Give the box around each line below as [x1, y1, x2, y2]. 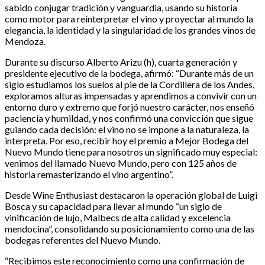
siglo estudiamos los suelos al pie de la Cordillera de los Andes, [5, 79, 254, 91]
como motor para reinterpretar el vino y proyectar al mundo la [5, 13, 253, 25]
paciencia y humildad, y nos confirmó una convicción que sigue [5, 112, 253, 124]
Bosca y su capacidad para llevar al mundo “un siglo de [5, 201, 222, 212]
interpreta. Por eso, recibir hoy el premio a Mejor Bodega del [5, 135, 248, 147]
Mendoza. [5, 35, 46, 47]
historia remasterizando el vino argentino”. [5, 169, 173, 180]
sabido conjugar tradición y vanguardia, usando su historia [5, 2, 237, 14]
